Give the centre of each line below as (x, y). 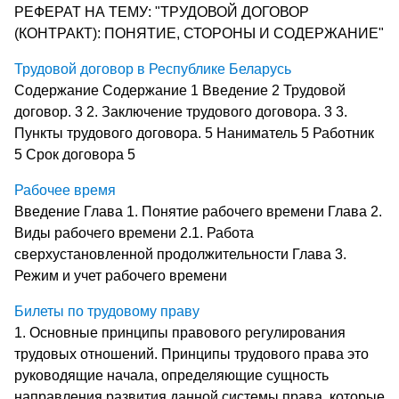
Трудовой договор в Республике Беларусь (153, 69)
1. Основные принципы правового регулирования (180, 332)
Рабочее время (65, 190)
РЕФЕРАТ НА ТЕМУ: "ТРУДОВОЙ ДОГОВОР (162, 12)
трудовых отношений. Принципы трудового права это (191, 354)
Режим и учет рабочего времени (121, 275)
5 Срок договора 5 (75, 154)
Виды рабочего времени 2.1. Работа (134, 232)
